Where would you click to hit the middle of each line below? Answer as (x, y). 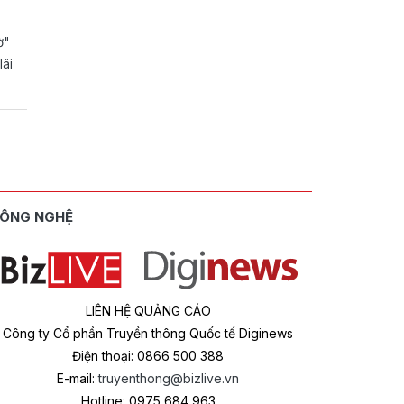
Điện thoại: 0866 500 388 (148, 356)
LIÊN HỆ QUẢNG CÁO (148, 311)
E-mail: (78, 378)
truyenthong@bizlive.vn (169, 378)
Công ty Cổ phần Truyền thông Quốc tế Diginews (148, 333)
